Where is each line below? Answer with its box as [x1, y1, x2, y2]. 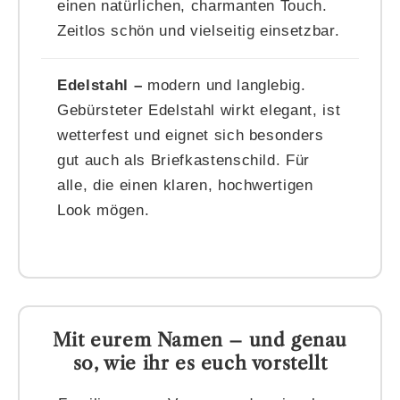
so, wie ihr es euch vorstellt [72, 351, 328, 374]
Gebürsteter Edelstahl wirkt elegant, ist [57, 101, 341, 119]
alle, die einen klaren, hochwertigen [57, 176, 313, 194]
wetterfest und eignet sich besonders [57, 126, 324, 144]
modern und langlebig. [142, 76, 306, 94]
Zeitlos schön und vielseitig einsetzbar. [57, 21, 340, 39]
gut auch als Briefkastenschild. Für [57, 151, 311, 169]
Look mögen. [57, 201, 150, 219]
